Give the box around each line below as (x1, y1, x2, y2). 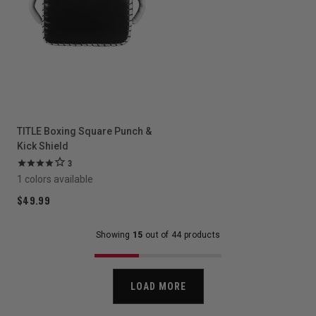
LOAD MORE (130, 281, 186, 292)
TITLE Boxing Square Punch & (17, 126, 152, 137)
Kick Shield (17, 140, 68, 152)
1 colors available (17, 174, 93, 185)
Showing (95, 230, 133, 240)
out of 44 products (142, 230, 221, 240)
